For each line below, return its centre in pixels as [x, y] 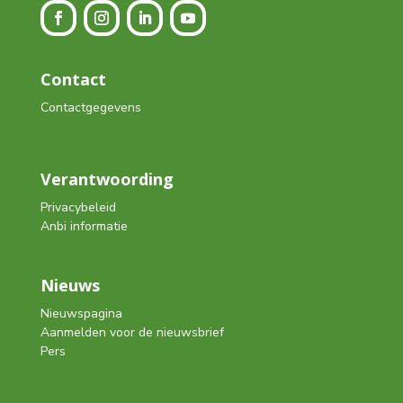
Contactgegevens [90, 108]
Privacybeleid [78, 208]
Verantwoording [107, 179]
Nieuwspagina [81, 314]
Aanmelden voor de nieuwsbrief [132, 333]
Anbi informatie [84, 227]
